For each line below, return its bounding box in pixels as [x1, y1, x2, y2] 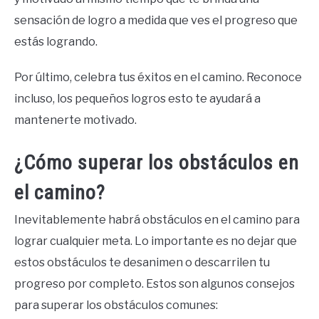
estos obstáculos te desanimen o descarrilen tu [14, 255, 270, 269]
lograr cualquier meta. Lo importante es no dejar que [14, 234, 297, 248]
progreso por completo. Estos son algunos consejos [14, 276, 295, 291]
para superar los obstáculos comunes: [14, 298, 218, 312]
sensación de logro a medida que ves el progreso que [14, 14, 298, 28]
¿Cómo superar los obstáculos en [14, 150, 299, 174]
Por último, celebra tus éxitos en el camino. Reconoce [14, 70, 302, 85]
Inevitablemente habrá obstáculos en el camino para [14, 212, 300, 226]
